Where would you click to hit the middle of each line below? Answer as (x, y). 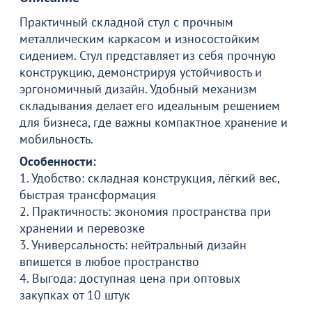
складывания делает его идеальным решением (150, 106)
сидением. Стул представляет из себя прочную (148, 55)
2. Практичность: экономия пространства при (145, 211)
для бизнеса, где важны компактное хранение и (154, 122)
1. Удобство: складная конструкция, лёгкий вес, (149, 178)
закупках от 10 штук (75, 295)
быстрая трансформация (88, 195)
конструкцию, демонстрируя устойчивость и (141, 72)
